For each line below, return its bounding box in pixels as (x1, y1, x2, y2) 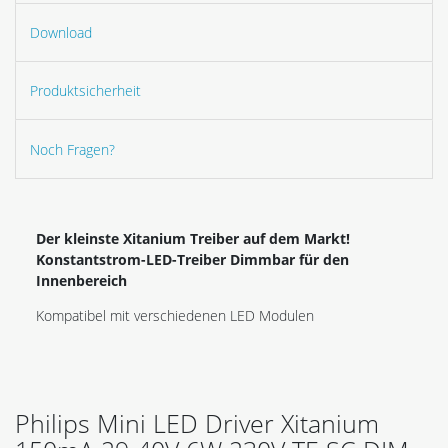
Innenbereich (36, 270, 127, 290)
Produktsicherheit (30, 81, 141, 101)
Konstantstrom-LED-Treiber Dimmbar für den (36, 249, 349, 269)
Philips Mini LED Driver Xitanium (15, 405, 379, 440)
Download (30, 22, 92, 42)
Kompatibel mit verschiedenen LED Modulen (36, 305, 314, 325)
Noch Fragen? (30, 139, 115, 159)
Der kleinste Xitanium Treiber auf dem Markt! (36, 228, 350, 248)
